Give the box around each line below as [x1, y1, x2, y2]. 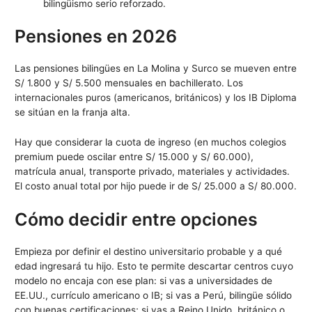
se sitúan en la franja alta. [15, 107, 131, 118]
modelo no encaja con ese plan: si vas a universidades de [15, 274, 273, 286]
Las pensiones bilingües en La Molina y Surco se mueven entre [15, 63, 297, 74]
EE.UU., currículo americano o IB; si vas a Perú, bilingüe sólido [15, 289, 292, 301]
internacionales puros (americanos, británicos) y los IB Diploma [15, 92, 297, 103]
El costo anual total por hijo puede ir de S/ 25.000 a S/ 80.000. [15, 180, 297, 192]
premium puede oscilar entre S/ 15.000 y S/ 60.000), [15, 150, 254, 162]
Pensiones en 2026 [15, 26, 178, 47]
